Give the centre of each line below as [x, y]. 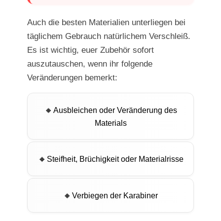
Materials [110, 123]
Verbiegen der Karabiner [115, 196]
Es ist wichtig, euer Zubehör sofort [91, 50]
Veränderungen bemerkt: [72, 78]
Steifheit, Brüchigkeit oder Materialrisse [115, 159]
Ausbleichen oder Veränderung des [115, 110]
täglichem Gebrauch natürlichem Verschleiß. [109, 37]
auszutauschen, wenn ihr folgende [90, 64]
